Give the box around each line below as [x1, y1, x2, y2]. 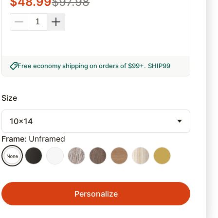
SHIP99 [148, 62, 171, 70]
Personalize [74, 189, 118, 199]
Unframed [29, 134, 66, 144]
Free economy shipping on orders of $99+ [18, 62, 145, 70]
